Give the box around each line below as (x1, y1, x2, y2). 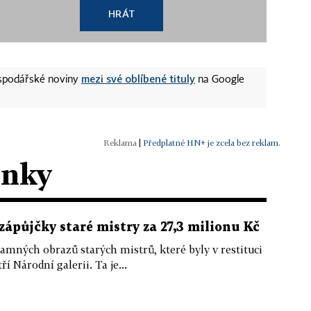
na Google (195, 75, 244, 85)
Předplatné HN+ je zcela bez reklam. (143, 137, 280, 148)
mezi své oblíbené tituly (81, 72, 195, 85)
